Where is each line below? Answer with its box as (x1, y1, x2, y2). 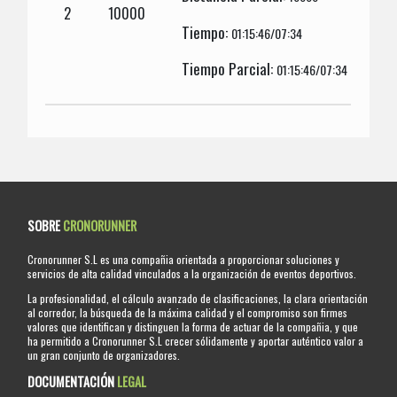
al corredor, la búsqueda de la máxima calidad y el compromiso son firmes (27, 304, 348, 320)
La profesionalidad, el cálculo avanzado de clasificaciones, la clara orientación (27, 290, 369, 306)
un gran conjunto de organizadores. (27, 346, 181, 362)
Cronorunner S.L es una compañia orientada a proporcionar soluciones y (27, 251, 340, 267)
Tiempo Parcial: (182, 57, 277, 81)
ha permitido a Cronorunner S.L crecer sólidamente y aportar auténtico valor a (27, 332, 364, 348)
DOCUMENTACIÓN (27, 371, 118, 391)
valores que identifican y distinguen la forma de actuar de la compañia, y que (27, 318, 359, 334)
